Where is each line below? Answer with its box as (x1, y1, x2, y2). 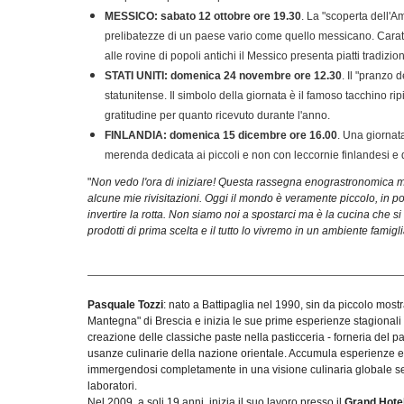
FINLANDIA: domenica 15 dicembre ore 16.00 (104, 128, 337, 142)
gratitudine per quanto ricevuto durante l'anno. (104, 108, 330, 122)
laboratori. (87, 379, 137, 392)
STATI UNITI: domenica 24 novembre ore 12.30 (104, 69, 342, 82)
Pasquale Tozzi (87, 298, 163, 311)
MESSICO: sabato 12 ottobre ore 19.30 (104, 9, 301, 23)
